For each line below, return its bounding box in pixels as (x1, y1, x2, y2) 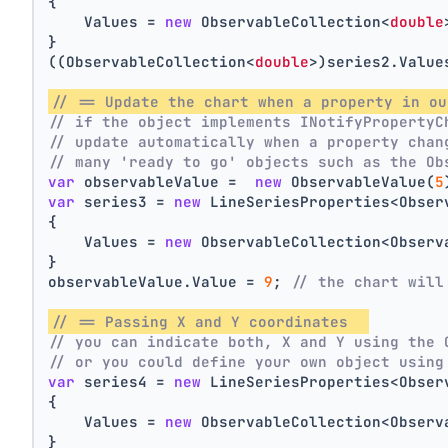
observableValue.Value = (48, 272, 265, 292)
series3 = (75, 192, 175, 212)
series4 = (75, 372, 175, 392)
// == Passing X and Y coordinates (51, 312, 367, 332)
